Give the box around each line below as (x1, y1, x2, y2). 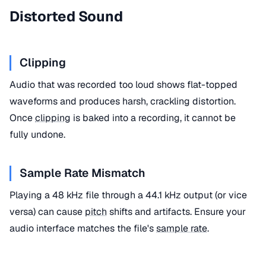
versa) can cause (9, 205, 85, 218)
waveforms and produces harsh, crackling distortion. (9, 94, 236, 107)
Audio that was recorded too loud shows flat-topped (9, 78, 237, 91)
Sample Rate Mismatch (20, 166, 145, 181)
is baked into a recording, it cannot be (71, 111, 236, 124)
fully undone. (9, 128, 65, 141)
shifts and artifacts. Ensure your (107, 205, 246, 218)
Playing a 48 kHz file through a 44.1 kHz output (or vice (9, 188, 247, 201)
